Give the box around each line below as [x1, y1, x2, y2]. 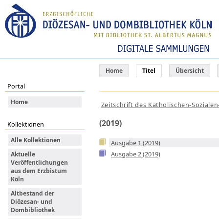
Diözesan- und [11, 197, 52, 206]
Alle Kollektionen [11, 135, 61, 144]
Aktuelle [11, 150, 35, 158]
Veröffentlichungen [11, 158, 68, 167]
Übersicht [175, 66, 204, 75]
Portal [7, 81, 25, 90]
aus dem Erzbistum [11, 166, 67, 175]
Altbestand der [11, 189, 54, 197]
